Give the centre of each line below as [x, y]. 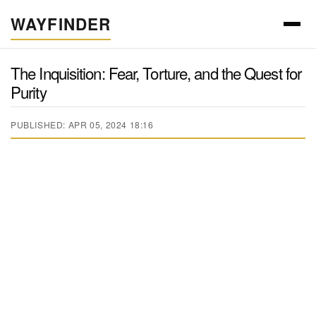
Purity [29, 91]
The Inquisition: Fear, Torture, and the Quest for [156, 72]
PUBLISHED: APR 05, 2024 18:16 [82, 125]
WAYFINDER [61, 24]
